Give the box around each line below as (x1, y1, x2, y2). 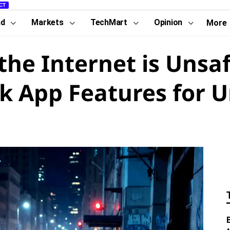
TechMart (90, 17, 127, 27)
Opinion (154, 17, 183, 27)
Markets (31, 17, 64, 27)
